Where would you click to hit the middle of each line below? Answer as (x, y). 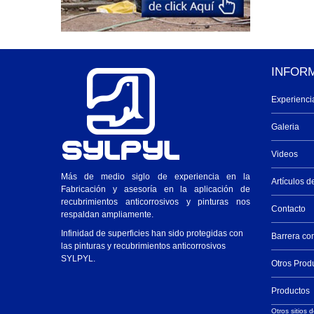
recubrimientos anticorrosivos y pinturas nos (156, 202)
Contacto (288, 209)
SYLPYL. (78, 258)
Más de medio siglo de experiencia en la (156, 176)
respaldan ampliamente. (107, 214)
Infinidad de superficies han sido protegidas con (152, 233)
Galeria (285, 127)
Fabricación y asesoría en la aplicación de (156, 189)
